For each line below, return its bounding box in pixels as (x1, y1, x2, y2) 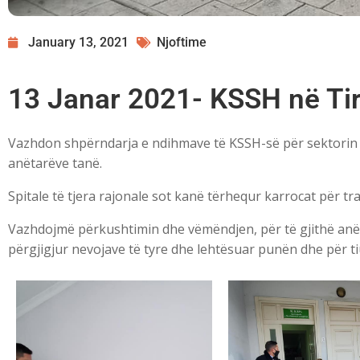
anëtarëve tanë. (8, 154, 102, 173)
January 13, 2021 (28, 35, 129, 51)
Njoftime (157, 35, 207, 51)
